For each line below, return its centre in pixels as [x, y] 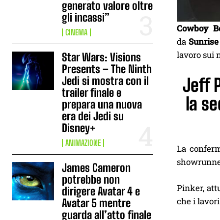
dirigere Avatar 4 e [101, 191]
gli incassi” [86, 17]
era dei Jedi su [93, 116]
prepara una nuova [102, 104]
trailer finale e [92, 93]
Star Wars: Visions [102, 57]
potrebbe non [91, 179]
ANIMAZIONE [83, 143]
